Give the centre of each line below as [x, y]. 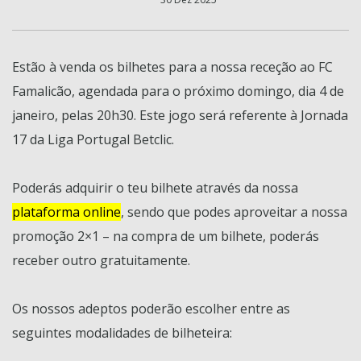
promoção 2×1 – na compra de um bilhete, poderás [166, 236]
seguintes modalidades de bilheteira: [122, 332]
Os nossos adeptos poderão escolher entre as [151, 308]
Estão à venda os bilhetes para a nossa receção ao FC [172, 66]
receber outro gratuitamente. [101, 260]
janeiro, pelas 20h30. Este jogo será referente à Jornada [180, 115]
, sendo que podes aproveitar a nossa [234, 212]
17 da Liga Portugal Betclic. [93, 139]
